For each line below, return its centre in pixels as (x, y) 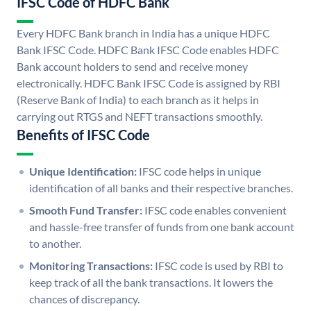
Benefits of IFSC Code (83, 135)
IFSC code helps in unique (200, 171)
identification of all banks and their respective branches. (161, 188)
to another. (55, 244)
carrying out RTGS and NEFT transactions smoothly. (140, 117)
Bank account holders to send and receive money (132, 67)
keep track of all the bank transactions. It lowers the (151, 283)
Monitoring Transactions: (91, 266)
